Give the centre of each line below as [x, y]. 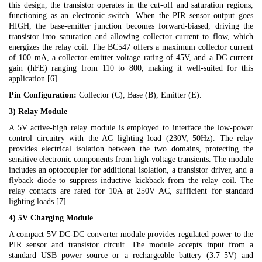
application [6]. [34, 79]
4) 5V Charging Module [51, 218]
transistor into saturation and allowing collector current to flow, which [131, 37]
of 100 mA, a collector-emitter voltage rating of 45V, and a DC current [131, 58]
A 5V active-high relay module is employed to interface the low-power [131, 128]
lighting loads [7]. [39, 201]
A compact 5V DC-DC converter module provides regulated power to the [131, 234]
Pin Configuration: [43, 95]
